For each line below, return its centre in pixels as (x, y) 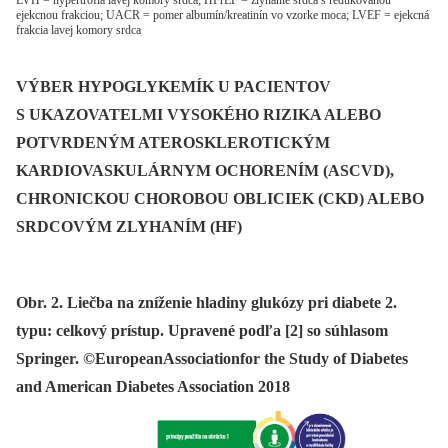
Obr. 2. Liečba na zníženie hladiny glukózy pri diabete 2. (206, 303)
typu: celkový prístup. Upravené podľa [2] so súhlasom (202, 331)
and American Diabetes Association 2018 (153, 387)
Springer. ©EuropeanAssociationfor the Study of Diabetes (212, 359)
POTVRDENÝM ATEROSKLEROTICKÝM (173, 143)
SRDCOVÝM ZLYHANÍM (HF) (129, 227)
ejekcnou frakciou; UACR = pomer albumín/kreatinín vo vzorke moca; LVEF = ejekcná (222, 15)
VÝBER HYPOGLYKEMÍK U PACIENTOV (173, 87)
